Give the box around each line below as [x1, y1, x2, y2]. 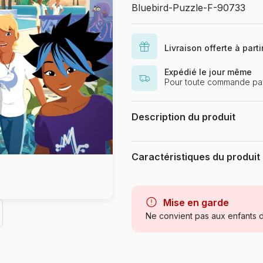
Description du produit [131, 111, 235, 123]
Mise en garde [163, 197, 229, 208]
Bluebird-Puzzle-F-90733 [131, 2, 245, 14]
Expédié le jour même [164, 67, 252, 77]
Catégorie [133, 196, 174, 206]
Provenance [133, 237, 183, 247]
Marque [133, 176, 165, 186]
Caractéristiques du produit [131, 151, 260, 163]
